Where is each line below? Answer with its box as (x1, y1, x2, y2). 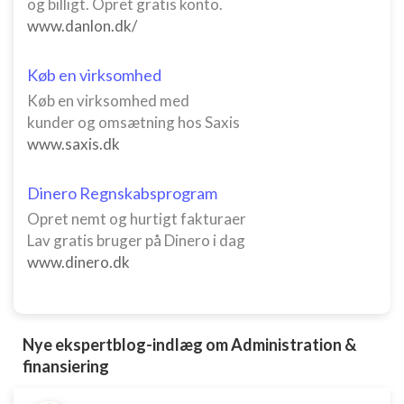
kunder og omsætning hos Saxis (27, 113, 240, 132)
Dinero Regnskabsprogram (27, 183, 217, 203)
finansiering (23, 356, 109, 376)
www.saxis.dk (27, 134, 120, 153)
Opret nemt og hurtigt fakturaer (27, 209, 246, 228)
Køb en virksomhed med (27, 91, 189, 110)
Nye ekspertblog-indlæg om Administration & (23, 335, 356, 354)
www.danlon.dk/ (27, 16, 137, 35)
